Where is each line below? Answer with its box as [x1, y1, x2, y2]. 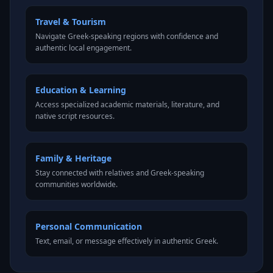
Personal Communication [35, 221, 142, 232]
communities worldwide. [35, 179, 118, 190]
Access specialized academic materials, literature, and [35, 99, 219, 110]
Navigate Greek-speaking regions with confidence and [35, 31, 218, 41]
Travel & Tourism [35, 16, 106, 27]
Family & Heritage [35, 152, 112, 164]
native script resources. [35, 111, 115, 121]
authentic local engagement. [35, 43, 132, 53]
